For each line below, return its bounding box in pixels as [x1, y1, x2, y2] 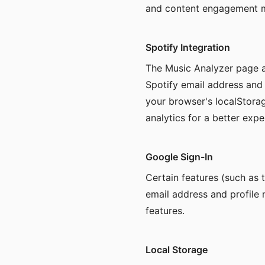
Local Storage [146, 244, 208, 256]
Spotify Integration [146, 41, 230, 53]
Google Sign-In [146, 151, 213, 163]
